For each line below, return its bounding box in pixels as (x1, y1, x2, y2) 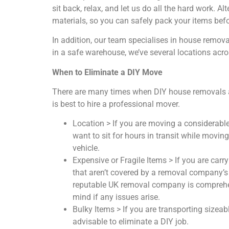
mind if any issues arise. (73, 192, 160, 202)
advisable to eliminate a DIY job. (73, 217, 189, 227)
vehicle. (73, 143, 100, 153)
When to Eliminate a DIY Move (52, 67, 163, 77)
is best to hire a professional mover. (52, 99, 180, 109)
